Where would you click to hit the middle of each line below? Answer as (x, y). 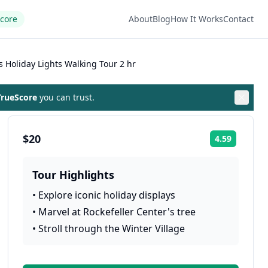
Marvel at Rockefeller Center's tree (117, 212)
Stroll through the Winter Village (112, 229)
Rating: (249, 143)
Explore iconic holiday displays (107, 195)
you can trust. (66, 97)
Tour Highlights (74, 175)
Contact (238, 19)
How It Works (197, 19)
